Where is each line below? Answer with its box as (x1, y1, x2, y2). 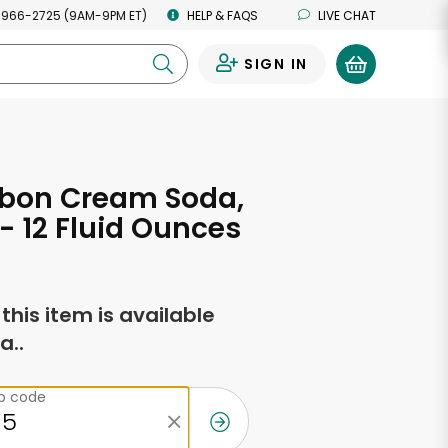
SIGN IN (243, 54, 308, 74)
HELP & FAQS (187, 6, 258, 24)
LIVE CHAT (318, 6, 376, 24)
